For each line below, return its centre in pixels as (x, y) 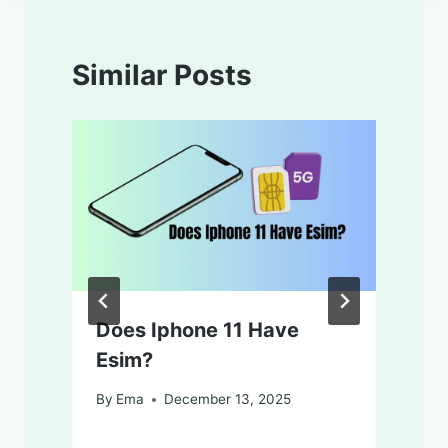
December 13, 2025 (228, 399)
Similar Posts (162, 75)
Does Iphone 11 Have (197, 330)
